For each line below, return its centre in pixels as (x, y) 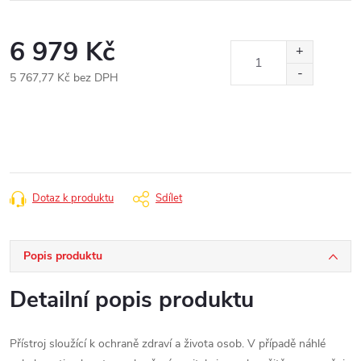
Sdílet (169, 198)
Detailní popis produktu (132, 300)
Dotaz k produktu (73, 198)
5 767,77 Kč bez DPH (64, 78)
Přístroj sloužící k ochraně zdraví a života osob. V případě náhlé (168, 344)
